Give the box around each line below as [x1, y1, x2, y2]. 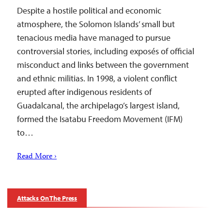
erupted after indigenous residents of [17, 86, 152, 97]
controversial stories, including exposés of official [17, 46, 194, 57]
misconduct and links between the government [17, 59, 189, 70]
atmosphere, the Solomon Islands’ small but [17, 18, 175, 30]
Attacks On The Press [17, 194, 77, 202]
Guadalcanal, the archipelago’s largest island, [17, 100, 180, 111]
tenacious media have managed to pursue [17, 32, 170, 43]
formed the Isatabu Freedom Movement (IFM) [17, 113, 183, 124]
